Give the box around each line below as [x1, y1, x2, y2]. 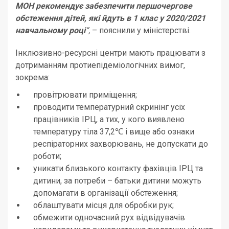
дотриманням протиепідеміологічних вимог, [15, 60, 185, 70]
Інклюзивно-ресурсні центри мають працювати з [15, 48, 205, 58]
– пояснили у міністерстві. [90, 26, 191, 35]
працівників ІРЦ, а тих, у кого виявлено [33, 114, 185, 124]
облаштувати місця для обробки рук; [33, 200, 174, 210]
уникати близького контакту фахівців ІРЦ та [33, 164, 203, 173]
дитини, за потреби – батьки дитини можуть [33, 176, 201, 186]
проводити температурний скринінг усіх [33, 102, 185, 112]
